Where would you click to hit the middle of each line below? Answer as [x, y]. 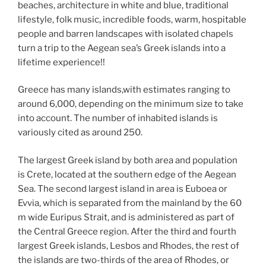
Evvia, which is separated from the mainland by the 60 [130, 203]
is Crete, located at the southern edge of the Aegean [127, 174]
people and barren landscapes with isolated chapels [126, 34]
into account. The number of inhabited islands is [118, 118]
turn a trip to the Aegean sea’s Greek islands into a [122, 48]
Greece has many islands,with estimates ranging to [124, 90]
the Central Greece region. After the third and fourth [127, 231]
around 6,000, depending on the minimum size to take [131, 104]
